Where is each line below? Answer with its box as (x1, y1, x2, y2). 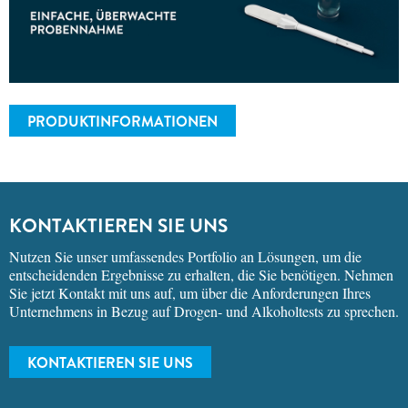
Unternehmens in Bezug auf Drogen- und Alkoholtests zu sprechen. (9, 301, 399, 321)
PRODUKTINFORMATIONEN (27, 111, 218, 133)
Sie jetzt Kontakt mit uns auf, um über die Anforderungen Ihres (9, 283, 371, 303)
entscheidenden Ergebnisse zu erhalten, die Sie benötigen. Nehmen (9, 265, 393, 285)
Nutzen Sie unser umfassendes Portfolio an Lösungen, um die (9, 247, 362, 267)
